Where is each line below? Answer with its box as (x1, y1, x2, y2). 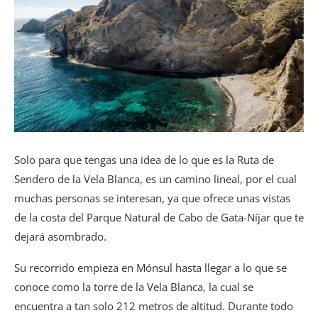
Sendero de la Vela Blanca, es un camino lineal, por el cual (14, 171, 297, 186)
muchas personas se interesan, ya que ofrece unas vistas (14, 190, 290, 205)
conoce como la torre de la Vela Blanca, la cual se (14, 279, 253, 294)
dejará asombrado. (14, 229, 106, 243)
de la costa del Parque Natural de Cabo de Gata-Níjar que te (14, 209, 304, 224)
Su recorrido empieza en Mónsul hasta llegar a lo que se (14, 260, 287, 275)
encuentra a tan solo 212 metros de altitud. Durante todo (14, 298, 293, 313)
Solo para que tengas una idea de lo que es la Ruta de (14, 152, 274, 167)
